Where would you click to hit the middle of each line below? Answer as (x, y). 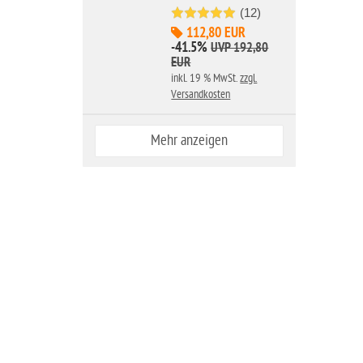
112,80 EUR (215, 34)
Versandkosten (201, 94)
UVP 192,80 (240, 49)
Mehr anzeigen (189, 141)
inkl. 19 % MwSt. (206, 78)
